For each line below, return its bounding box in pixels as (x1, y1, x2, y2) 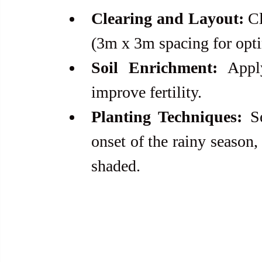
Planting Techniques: (91, 107, 243, 126)
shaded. (91, 156, 140, 175)
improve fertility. (91, 82, 202, 101)
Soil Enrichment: (91, 58, 218, 77)
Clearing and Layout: (91, 9, 244, 27)
